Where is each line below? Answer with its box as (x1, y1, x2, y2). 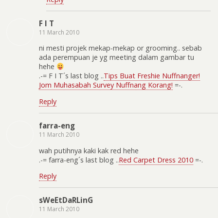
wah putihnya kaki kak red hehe (39, 145, 139, 155)
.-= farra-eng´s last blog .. (39, 155, 119, 164)
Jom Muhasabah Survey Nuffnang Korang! (39, 80, 173, 90)
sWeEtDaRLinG (39, 195, 93, 205)
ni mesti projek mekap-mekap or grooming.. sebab (39, 43, 202, 53)
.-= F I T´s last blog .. (39, 71, 104, 81)
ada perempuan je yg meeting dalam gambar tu (39, 53, 194, 62)
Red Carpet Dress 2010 (119, 155, 193, 164)
